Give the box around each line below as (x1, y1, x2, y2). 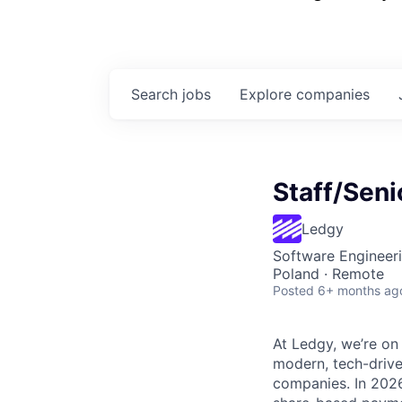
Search (131, 85, 182, 103)
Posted (273, 283, 314, 298)
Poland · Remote (273, 265, 384, 283)
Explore (240, 85, 296, 103)
